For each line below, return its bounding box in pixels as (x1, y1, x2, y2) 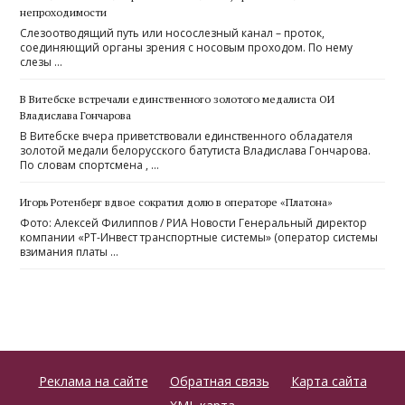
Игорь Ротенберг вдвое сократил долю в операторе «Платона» (20, 194, 334, 209)
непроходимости (20, 5, 108, 19)
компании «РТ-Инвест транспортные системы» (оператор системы (20, 229, 379, 245)
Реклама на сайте (38, 372, 148, 390)
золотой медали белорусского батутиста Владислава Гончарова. (20, 142, 372, 158)
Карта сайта (290, 372, 367, 390)
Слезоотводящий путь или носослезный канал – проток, (20, 24, 325, 41)
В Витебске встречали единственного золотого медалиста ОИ (20, 91, 335, 106)
